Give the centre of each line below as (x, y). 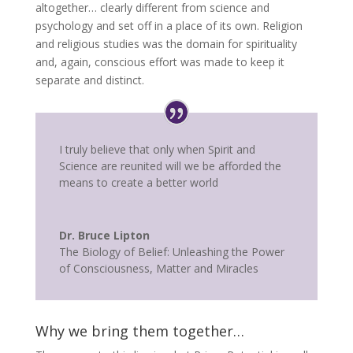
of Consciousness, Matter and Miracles (158, 268)
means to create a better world (138, 182)
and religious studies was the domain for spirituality (166, 44)
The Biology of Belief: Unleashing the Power (171, 251)
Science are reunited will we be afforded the (170, 165)
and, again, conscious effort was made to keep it (160, 62)
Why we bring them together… (139, 331)
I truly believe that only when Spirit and (157, 149)
